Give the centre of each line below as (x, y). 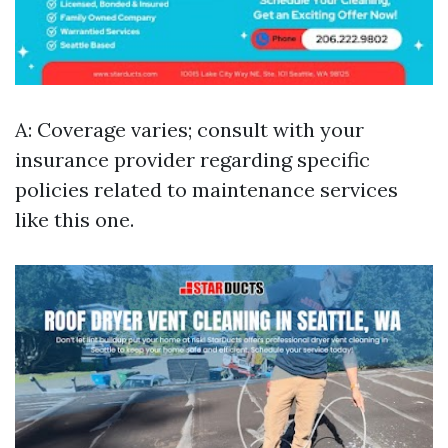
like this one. (74, 219)
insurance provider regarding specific (192, 159)
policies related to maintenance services (206, 189)
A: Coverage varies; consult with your (189, 129)
